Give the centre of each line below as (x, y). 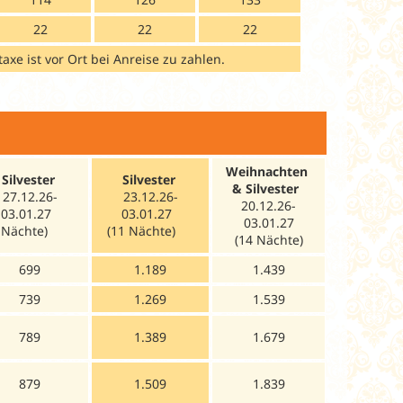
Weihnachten (269, 171)
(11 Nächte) (150, 230)
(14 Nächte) (269, 239)
